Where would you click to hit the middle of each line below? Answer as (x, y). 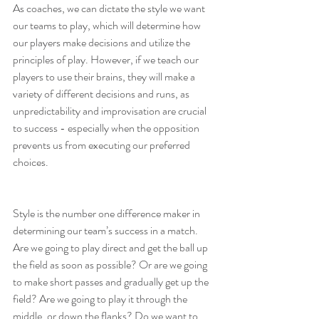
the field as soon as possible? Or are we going (111, 265)
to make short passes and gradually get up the (112, 282)
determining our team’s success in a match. (106, 231)
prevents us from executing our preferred (103, 145)
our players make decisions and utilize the (103, 43)
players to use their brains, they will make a (105, 77)
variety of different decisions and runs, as (102, 94)
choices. (31, 162)
